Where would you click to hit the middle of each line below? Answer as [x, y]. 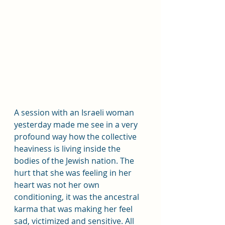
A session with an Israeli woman [75, 113]
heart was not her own [58, 185]
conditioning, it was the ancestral [78, 197]
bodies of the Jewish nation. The [75, 161]
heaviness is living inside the [68, 149]
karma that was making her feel [74, 209]
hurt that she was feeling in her [74, 173]
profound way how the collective [76, 137]
